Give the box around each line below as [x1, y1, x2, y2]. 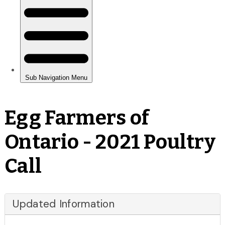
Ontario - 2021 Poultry [5, 130, 216, 154]
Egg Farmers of [5, 105, 149, 130]
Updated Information [13, 196, 115, 211]
